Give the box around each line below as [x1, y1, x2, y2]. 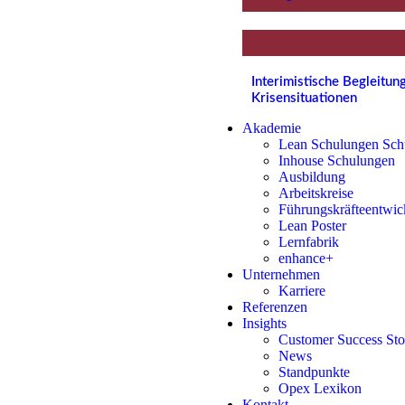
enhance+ [278, 250, 334, 266]
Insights [241, 316, 287, 331]
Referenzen [241, 299, 307, 315]
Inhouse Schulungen [278, 153, 395, 168]
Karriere [278, 283, 325, 298]
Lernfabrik [278, 234, 339, 250]
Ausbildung [278, 169, 345, 184]
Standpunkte [278, 364, 350, 380]
